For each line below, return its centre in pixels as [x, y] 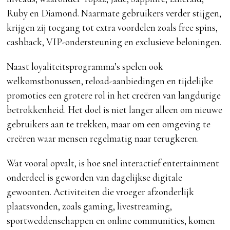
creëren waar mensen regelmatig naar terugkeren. [103, 139]
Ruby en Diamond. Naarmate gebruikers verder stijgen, [114, 13]
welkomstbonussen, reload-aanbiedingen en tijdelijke [110, 81]
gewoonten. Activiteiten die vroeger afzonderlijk [101, 192]
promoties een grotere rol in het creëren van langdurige [114, 95]
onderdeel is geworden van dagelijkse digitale [95, 178]
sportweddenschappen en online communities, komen [111, 221]
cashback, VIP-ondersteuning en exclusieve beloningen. [114, 42]
